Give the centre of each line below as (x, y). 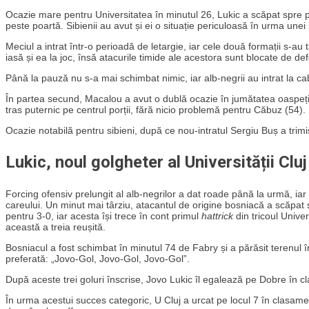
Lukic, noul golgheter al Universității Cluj (156, 162)
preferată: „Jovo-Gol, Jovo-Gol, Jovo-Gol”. (98, 258)
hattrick (217, 216)
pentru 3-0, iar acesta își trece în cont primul (103, 216)
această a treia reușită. (56, 227)
